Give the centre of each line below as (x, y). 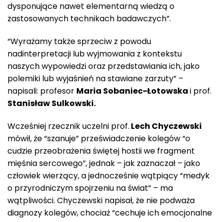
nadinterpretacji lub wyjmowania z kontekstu (95, 54)
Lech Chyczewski (166, 126)
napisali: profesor (42, 91)
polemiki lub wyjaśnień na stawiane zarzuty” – (95, 78)
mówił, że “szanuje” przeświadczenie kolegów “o (99, 138)
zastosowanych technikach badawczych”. (89, 18)
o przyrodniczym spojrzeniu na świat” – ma (90, 188)
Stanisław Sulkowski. (52, 103)
